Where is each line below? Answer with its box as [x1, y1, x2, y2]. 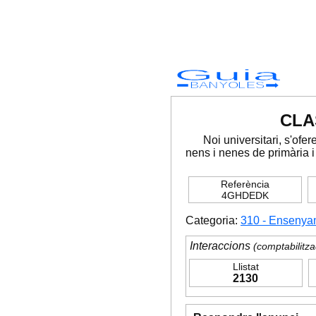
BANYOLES [190, 80, 265, 90]
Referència [221, 178, 270, 190]
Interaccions [190, 240, 250, 252]
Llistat [232, 261, 259, 272]
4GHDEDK [221, 190, 269, 201]
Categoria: [186, 214, 241, 226]
